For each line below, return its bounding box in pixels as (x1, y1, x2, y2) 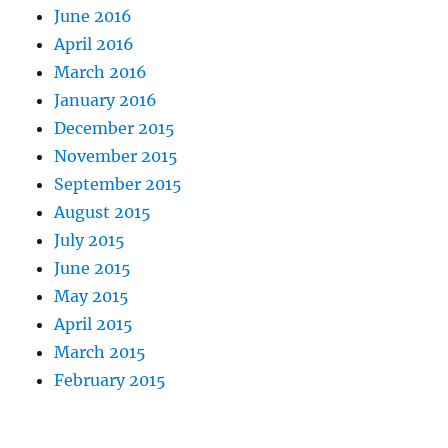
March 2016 (54, 61, 148, 82)
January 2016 (54, 89, 158, 110)
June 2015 (54, 257, 132, 278)
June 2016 (54, 5, 133, 26)
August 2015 (54, 201, 152, 222)
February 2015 (54, 369, 167, 390)
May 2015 (54, 285, 130, 306)
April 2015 (54, 313, 134, 334)
